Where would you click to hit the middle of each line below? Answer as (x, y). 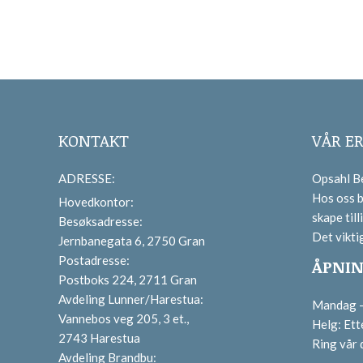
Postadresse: (94, 260)
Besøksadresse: (100, 221)
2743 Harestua (99, 338)
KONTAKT (94, 140)
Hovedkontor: (96, 202)
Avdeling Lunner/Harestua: (131, 299)
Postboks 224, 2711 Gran (128, 280)
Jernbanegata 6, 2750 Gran (132, 241)
